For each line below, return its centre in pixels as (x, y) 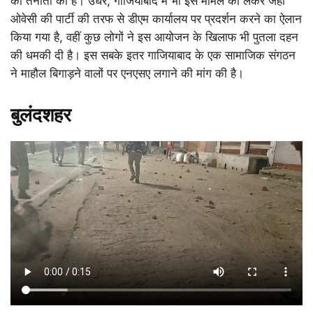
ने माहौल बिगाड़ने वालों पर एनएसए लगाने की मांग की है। (127, 73)
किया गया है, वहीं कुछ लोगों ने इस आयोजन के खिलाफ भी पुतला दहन (154, 37)
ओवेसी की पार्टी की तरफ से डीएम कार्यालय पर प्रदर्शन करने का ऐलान (156, 19)
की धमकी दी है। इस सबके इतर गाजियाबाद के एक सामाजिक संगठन (153, 55)
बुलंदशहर (41, 115)
